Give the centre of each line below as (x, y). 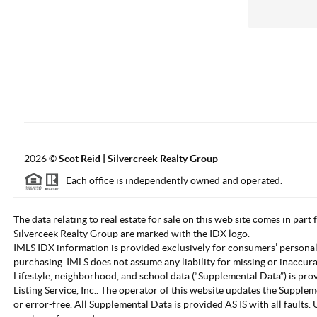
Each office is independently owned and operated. (171, 181)
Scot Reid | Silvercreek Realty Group (138, 158)
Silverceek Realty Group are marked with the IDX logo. (131, 233)
